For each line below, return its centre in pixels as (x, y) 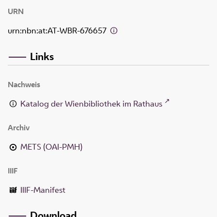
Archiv (19, 127)
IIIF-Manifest (43, 190)
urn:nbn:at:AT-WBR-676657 (58, 31)
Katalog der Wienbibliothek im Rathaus (92, 103)
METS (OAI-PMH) (52, 147)
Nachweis (24, 84)
